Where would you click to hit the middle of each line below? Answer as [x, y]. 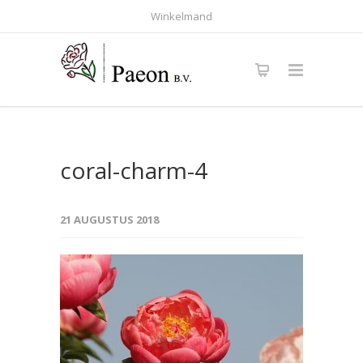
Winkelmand [181, 16]
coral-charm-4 [134, 170]
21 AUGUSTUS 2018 [109, 220]
